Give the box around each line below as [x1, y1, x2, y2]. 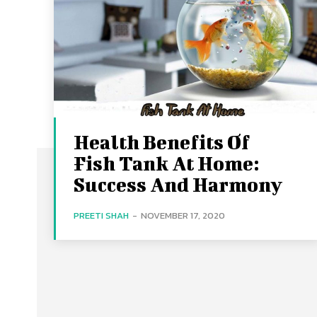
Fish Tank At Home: [74, 151, 259, 174]
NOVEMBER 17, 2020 [141, 208, 225, 222]
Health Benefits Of [74, 130, 250, 153]
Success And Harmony [74, 173, 282, 195]
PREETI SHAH [74, 208, 129, 222]
